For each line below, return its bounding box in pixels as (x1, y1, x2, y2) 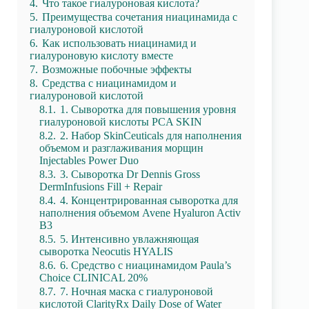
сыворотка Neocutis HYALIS (39, 246, 173, 257)
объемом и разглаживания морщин (39, 142, 203, 154)
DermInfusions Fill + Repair (39, 181, 162, 192)
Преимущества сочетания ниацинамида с (42, 11, 237, 23)
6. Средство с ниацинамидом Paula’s (60, 259, 231, 271)
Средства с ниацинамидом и (42, 77, 177, 89)
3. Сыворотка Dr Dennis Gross (60, 168, 200, 180)
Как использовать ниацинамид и (42, 37, 197, 49)
